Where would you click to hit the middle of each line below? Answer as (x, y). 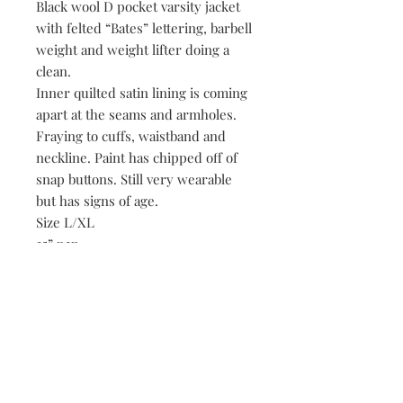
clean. (54, 71)
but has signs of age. (97, 200)
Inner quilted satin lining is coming (142, 92)
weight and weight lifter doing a (133, 49)
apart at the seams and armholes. (136, 114)
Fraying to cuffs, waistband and (131, 135)
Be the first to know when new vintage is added (146, 381)
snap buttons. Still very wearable (134, 179)
